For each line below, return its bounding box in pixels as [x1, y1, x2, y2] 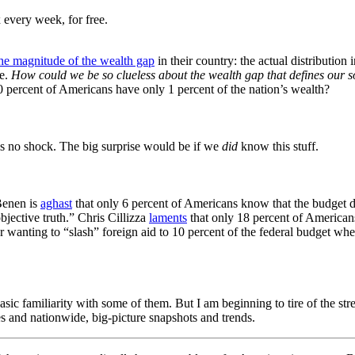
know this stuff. [238, 139, 319, 153]
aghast [40, 196, 72, 210]
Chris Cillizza [78, 210, 149, 224]
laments [149, 210, 187, 224]
